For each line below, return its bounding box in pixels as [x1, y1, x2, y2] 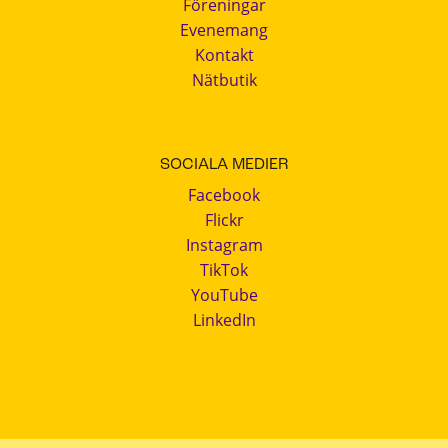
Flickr [204, 209, 244, 232]
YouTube [190, 284, 258, 307]
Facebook [188, 184, 260, 207]
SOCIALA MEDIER [160, 157, 288, 174]
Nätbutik [191, 68, 257, 91]
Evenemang [180, 18, 268, 41]
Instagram [185, 234, 263, 257]
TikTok [200, 259, 248, 282]
